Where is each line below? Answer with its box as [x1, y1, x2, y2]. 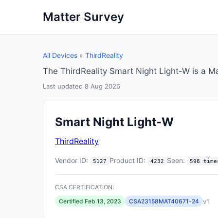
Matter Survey [43, 10, 124, 24]
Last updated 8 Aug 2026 [43, 82, 120, 90]
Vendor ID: [55, 156, 88, 164]
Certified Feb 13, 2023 [59, 198, 121, 205]
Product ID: [109, 156, 145, 164]
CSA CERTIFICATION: [55, 183, 114, 191]
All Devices [43, 51, 77, 59]
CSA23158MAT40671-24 [129, 198, 199, 205]
